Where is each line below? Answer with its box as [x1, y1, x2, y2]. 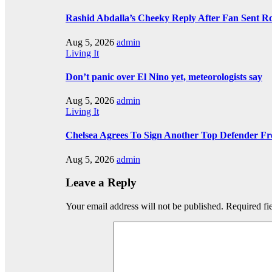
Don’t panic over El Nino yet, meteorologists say [66, 71, 262, 82]
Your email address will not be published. [66, 201, 223, 212]
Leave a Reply [66, 176, 137, 189]
